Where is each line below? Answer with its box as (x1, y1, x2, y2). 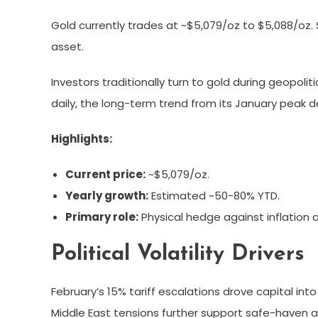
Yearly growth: (65, 187, 148, 203)
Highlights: (51, 131, 112, 146)
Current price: (65, 166, 146, 182)
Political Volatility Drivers (51, 243, 305, 265)
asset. (51, 38, 84, 54)
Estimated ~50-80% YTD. (148, 187, 280, 203)
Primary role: (65, 209, 138, 224)
